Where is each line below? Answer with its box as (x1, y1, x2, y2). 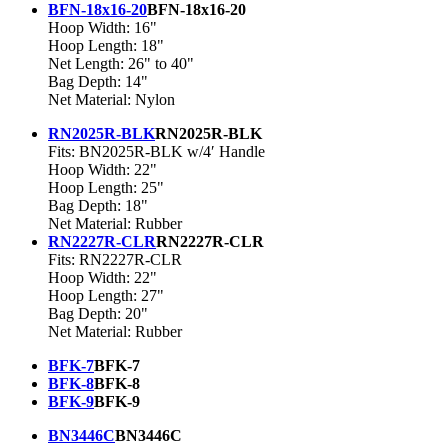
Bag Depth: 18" (48, 197, 148, 215)
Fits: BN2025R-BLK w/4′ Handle (48, 143, 265, 161)
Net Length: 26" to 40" (48, 55, 194, 73)
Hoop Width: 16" (48, 19, 157, 37)
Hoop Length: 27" (48, 287, 164, 305)
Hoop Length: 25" (48, 179, 164, 197)
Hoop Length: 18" (48, 37, 164, 55)
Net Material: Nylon (48, 91, 175, 109)
